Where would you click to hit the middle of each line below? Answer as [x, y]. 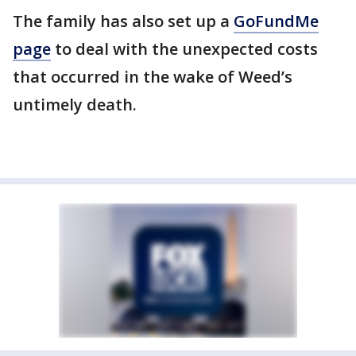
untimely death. [75, 105]
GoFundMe [276, 21]
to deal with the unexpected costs [184, 49]
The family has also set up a [123, 21]
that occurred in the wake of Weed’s [153, 77]
